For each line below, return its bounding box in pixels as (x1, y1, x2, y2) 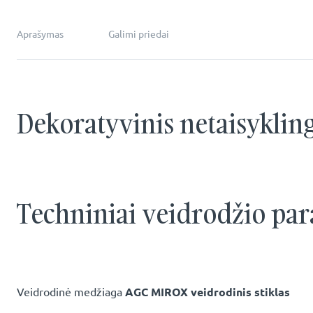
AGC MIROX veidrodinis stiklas (125, 285, 290, 298)
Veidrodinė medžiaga (17, 285, 125, 298)
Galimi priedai (108, 28, 169, 40)
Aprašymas (17, 28, 64, 40)
